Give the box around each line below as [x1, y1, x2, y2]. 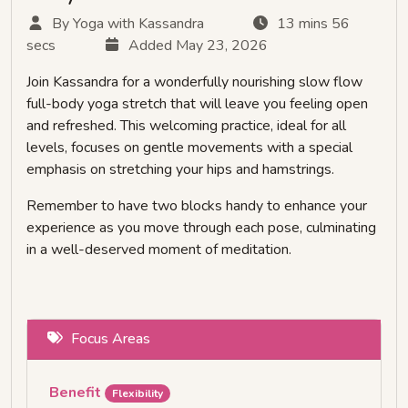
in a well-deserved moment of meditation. [26, 240, 291, 260]
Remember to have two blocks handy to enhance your [26, 196, 367, 217]
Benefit [49, 382, 105, 403]
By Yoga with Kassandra [52, 14, 208, 35]
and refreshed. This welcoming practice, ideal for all [26, 116, 346, 137]
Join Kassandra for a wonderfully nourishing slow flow [26, 72, 362, 93]
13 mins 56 [277, 14, 350, 35]
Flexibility [111, 386, 163, 402]
